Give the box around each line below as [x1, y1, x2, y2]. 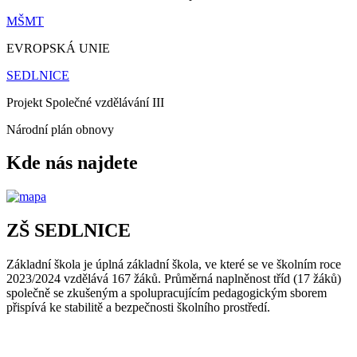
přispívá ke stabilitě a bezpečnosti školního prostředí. [6, 300, 273, 315]
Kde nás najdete [6, 152, 138, 174]
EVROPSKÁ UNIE [6, 41, 110, 55]
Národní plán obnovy [6, 122, 114, 136]
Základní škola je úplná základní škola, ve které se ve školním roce [6, 257, 341, 272]
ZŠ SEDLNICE [6, 220, 131, 241]
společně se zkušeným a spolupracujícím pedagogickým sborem [6, 286, 327, 300]
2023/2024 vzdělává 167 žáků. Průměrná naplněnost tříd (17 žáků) [6, 272, 341, 286]
